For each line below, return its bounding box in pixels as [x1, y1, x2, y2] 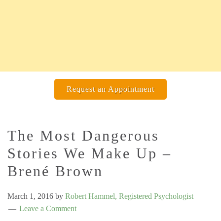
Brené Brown [7, 162, 103, 179]
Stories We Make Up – [7, 145, 172, 161]
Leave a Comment [19, 204, 76, 213]
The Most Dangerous [7, 127, 159, 144]
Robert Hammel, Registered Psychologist [65, 191, 193, 200]
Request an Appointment [67, 84, 154, 93]
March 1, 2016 [7, 191, 53, 200]
